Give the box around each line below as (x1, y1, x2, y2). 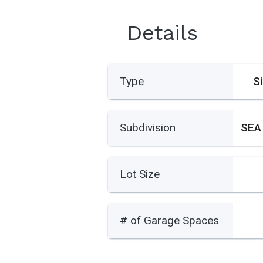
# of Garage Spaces (120, 214, 220, 228)
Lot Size (120, 167, 160, 181)
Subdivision (120, 121, 176, 135)
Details (127, 21, 198, 45)
